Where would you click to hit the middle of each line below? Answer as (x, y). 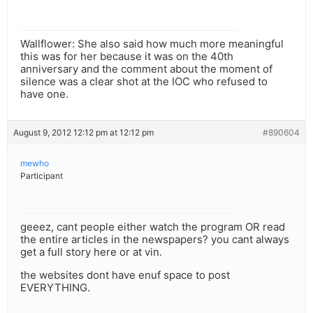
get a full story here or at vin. (91, 252)
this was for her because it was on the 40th (127, 57)
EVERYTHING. (55, 288)
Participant (42, 176)
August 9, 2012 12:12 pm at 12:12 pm (83, 133)
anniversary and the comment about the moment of (146, 69)
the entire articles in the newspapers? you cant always (155, 240)
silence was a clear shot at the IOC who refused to (144, 82)
